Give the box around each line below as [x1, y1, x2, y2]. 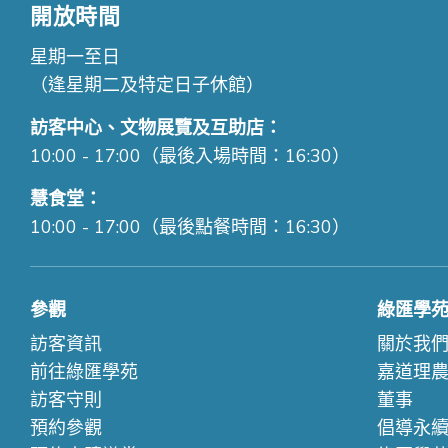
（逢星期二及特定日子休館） [30, 73, 264, 98]
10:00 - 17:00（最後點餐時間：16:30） [30, 215, 350, 240]
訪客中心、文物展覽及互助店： [30, 116, 282, 141]
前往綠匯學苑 [30, 360, 138, 385]
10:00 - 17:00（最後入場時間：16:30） [30, 144, 350, 169]
